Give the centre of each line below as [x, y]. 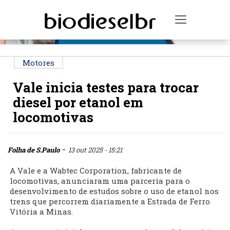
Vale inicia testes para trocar [106, 88]
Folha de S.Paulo [34, 150]
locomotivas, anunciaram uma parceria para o [100, 181]
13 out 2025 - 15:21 [95, 150]
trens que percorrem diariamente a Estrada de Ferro [110, 202]
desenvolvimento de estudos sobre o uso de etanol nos [114, 191]
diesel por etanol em [78, 102]
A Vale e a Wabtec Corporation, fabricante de [96, 171]
